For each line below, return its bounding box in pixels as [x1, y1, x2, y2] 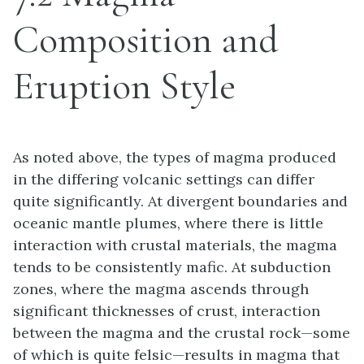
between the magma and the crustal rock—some [13, 323, 350, 342]
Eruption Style [13, 63, 236, 110]
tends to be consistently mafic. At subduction [13, 258, 331, 276]
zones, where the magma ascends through [13, 279, 309, 298]
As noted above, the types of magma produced [13, 148, 336, 167]
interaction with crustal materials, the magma [13, 236, 337, 254]
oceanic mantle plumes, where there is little [13, 214, 323, 232]
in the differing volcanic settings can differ [13, 170, 314, 188]
